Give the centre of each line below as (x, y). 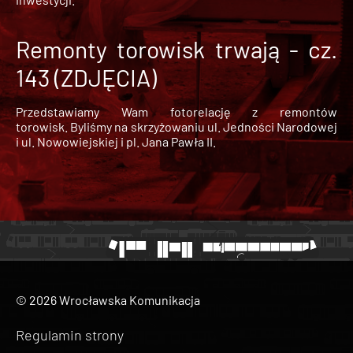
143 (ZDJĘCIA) (86, 78)
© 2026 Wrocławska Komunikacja (108, 300)
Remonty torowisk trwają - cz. (176, 49)
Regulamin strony (70, 335)
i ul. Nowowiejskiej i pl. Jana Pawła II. (116, 142)
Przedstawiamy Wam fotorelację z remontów (176, 112)
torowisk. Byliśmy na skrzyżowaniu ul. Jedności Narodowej (176, 127)
